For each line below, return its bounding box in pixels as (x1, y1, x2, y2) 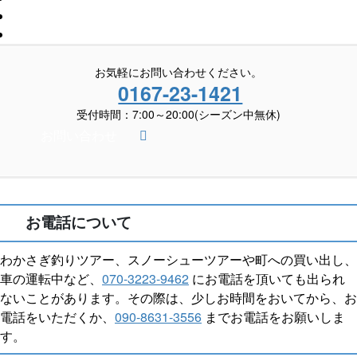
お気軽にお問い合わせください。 (95, 63, 262, 80)
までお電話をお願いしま (202, 307, 345, 326)
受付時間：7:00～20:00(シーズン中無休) (76, 105, 280, 122)
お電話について (25, 210, 132, 233)
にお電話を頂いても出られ (189, 269, 345, 288)
